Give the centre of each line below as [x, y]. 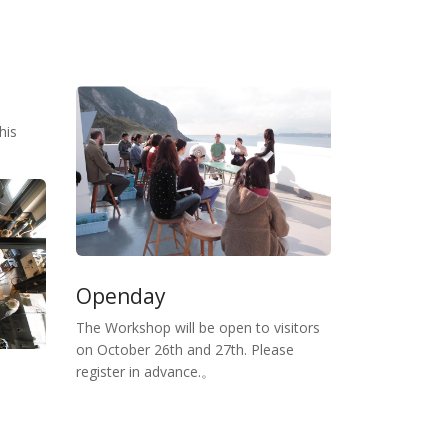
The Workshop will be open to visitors [198, 328]
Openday [121, 296]
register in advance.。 [145, 372]
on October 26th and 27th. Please [185, 350]
